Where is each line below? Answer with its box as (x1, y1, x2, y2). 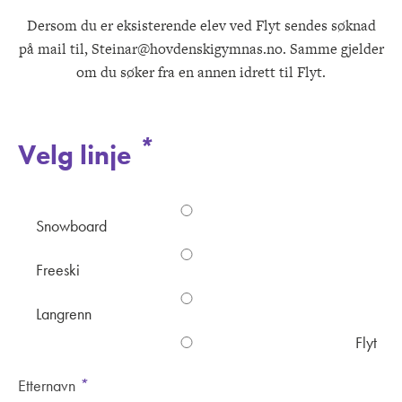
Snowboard (36, 215, 107, 237)
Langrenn (36, 303, 92, 325)
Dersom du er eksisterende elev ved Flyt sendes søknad (26, 15, 376, 37)
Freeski (36, 259, 80, 281)
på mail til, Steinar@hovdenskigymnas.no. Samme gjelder (18, 39, 384, 60)
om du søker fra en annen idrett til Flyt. (76, 62, 326, 83)
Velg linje (18, 138, 137, 173)
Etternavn (18, 375, 79, 397)
